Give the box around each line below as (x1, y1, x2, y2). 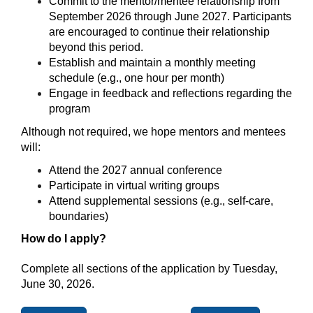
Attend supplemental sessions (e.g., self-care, (49, 194, 273, 207)
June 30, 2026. (21, 278, 94, 291)
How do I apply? (21, 233, 106, 245)
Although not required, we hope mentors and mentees (21, 125, 286, 138)
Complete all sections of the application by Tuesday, (21, 263, 277, 275)
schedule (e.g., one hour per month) (49, 72, 224, 85)
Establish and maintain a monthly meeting (49, 57, 256, 69)
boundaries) (49, 210, 108, 222)
